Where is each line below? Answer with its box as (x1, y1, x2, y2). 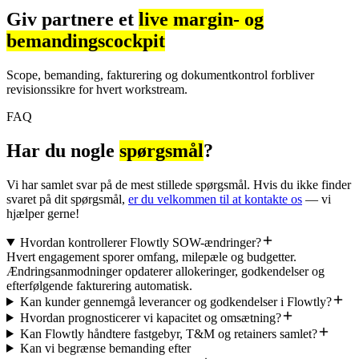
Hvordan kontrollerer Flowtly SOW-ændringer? (19, 235, 261, 249)
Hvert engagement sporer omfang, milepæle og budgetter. (6, 249, 296, 264)
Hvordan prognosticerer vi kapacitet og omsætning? (19, 310, 281, 325)
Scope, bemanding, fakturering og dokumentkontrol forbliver (6, 68, 314, 83)
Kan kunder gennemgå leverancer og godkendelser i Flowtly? (19, 294, 332, 309)
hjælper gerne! (6, 206, 79, 220)
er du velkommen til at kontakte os (128, 192, 302, 206)
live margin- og (139, 9, 264, 30)
